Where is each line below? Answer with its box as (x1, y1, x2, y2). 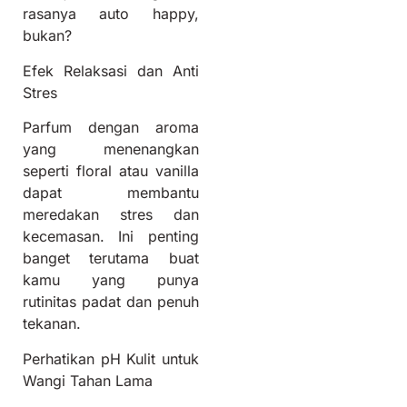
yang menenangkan (23, 140, 199, 159)
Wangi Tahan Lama (23, 371, 153, 390)
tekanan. (23, 314, 81, 333)
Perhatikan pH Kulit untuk (23, 349, 199, 368)
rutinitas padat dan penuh (23, 293, 199, 312)
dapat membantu (23, 184, 199, 203)
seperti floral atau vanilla (23, 162, 199, 181)
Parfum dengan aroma (23, 118, 199, 137)
